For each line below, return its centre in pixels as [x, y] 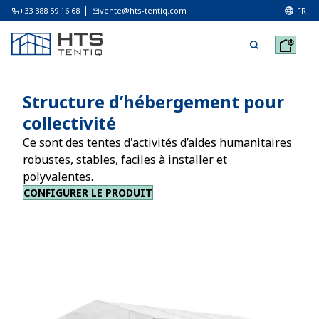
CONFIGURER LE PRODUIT [88, 193]
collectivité [69, 123]
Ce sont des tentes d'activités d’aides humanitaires [157, 142]
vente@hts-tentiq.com [143, 10]
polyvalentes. [58, 177]
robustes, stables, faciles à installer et [125, 159]
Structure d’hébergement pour [153, 101]
